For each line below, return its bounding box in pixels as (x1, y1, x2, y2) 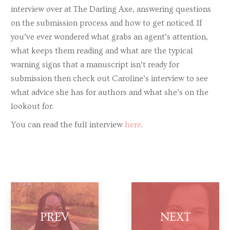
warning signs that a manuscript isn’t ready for (11, 60, 179, 69)
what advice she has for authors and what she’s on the (11, 87, 208, 97)
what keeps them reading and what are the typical (11, 46, 193, 55)
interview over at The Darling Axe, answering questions (11, 4, 211, 14)
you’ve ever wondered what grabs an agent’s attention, (11, 32, 208, 42)
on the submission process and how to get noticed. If (11, 18, 202, 28)
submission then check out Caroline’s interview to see (11, 73, 208, 83)
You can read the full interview (11, 120, 125, 129)
